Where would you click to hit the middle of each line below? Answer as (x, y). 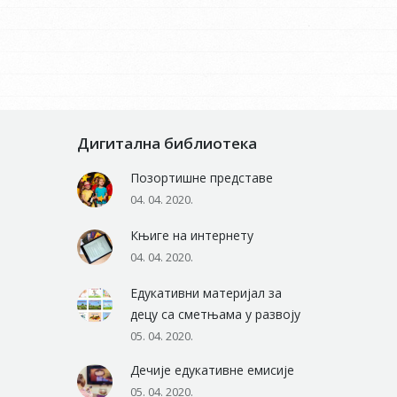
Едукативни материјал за (206, 293)
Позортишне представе (202, 178)
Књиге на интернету (192, 235)
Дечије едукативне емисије (212, 370)
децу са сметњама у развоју (215, 314)
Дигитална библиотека (167, 143)
